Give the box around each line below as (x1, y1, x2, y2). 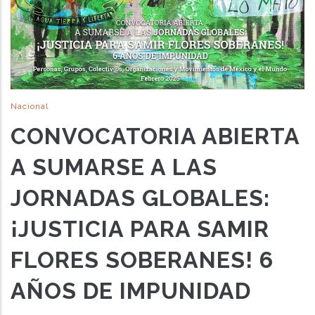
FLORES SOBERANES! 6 (11, 247, 274, 274)
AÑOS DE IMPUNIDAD (11, 278, 251, 304)
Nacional (11, 101, 49, 112)
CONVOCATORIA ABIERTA (11, 123, 300, 150)
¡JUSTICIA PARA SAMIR (11, 216, 269, 243)
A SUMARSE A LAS (11, 154, 217, 181)
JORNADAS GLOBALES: (11, 185, 270, 212)
